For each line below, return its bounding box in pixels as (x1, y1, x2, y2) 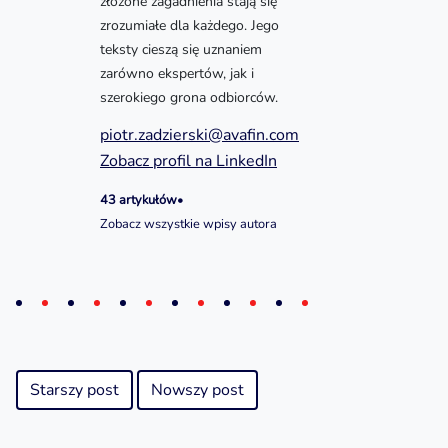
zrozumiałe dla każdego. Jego (100, 16, 279, 35)
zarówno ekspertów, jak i (100, 64, 254, 83)
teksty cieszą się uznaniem (100, 40, 262, 59)
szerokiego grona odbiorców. (100, 88, 278, 107)
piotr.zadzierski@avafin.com (100, 124, 299, 146)
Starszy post (30, 379, 119, 401)
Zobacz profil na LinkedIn (100, 150, 277, 172)
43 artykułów (100, 191, 177, 209)
